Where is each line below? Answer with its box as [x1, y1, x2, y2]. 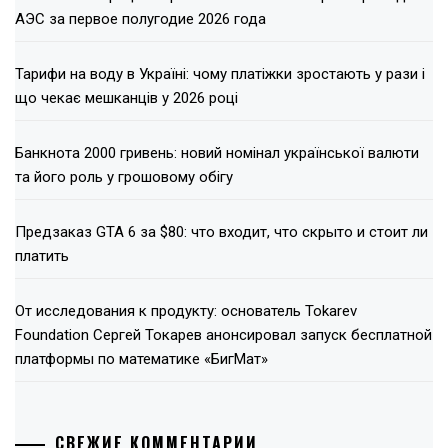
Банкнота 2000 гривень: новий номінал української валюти [15, 144, 419, 163]
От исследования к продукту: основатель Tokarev [15, 302, 357, 321]
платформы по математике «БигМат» [15, 350, 268, 369]
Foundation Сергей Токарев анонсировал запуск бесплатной [15, 326, 432, 345]
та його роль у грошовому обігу [15, 168, 233, 187]
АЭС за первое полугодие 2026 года [15, 10, 266, 29]
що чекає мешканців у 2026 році [15, 89, 238, 108]
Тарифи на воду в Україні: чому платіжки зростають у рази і [15, 65, 425, 84]
